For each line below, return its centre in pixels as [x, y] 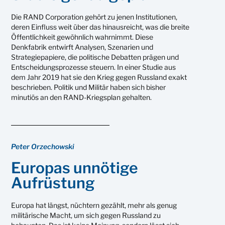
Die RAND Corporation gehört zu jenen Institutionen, [94, 17]
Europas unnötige [75, 167]
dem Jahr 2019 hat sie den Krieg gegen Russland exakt [99, 77]
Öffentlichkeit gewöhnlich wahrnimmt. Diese [82, 37]
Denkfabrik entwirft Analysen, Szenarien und [82, 47]
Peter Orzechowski [43, 146]
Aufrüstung [53, 183]
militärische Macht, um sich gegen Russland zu [86, 215]
